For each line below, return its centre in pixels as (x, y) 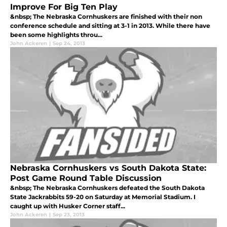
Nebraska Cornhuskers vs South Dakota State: (108, 168)
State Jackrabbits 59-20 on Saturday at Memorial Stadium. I (103, 197)
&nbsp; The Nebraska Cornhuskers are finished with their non (106, 17)
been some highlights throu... (56, 35)
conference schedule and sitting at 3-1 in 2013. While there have (110, 26)
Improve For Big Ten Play (64, 7)
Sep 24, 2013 (69, 44)
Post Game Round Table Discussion (86, 178)
